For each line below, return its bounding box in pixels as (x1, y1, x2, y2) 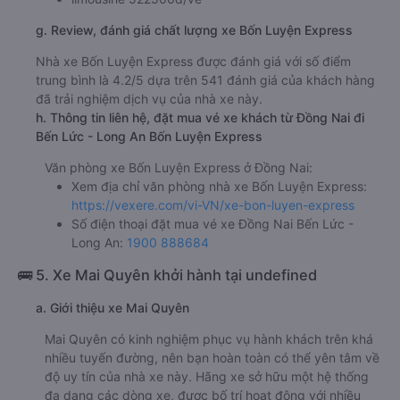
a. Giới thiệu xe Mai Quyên (36, 300, 189, 316)
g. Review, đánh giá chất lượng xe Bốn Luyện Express (36, 22, 353, 38)
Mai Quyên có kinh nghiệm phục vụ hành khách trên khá (45, 331, 373, 347)
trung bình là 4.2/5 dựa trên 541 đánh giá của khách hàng (36, 72, 375, 88)
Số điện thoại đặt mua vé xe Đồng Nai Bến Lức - (71, 216, 354, 232)
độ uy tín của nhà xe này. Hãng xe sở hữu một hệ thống (45, 369, 369, 385)
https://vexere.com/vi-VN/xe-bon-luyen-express (71, 197, 354, 213)
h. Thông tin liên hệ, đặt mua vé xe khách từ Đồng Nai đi (36, 110, 364, 126)
